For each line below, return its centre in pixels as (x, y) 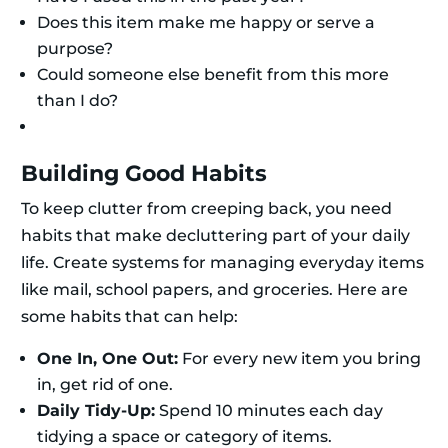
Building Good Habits (144, 174)
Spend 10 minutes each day (269, 411)
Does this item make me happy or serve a (206, 23)
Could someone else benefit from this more (213, 75)
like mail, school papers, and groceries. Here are (214, 290)
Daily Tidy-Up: (96, 411)
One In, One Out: (107, 359)
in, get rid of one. (105, 385)
